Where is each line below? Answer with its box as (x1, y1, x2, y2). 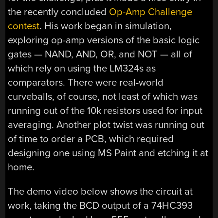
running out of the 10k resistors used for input (8, 105, 203, 117)
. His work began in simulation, (39, 20, 172, 33)
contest (8, 20, 40, 33)
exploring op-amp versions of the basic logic (8, 34, 200, 47)
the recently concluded (8, 6, 109, 18)
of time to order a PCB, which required (8, 133, 174, 145)
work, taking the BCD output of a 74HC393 (8, 199, 193, 212)
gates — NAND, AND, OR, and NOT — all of (8, 48, 193, 61)
